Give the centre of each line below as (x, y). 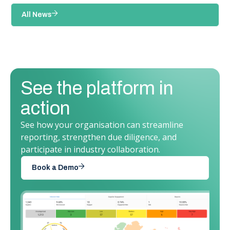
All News (37, 15)
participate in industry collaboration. (90, 150)
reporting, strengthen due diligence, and (99, 137)
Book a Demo (55, 168)
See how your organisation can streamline (102, 125)
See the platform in (97, 89)
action (45, 109)
